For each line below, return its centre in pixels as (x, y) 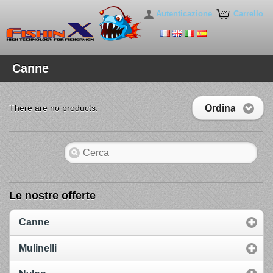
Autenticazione (184, 14)
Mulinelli (38, 248)
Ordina (220, 108)
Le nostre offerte (52, 196)
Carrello (249, 14)
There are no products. (54, 108)
